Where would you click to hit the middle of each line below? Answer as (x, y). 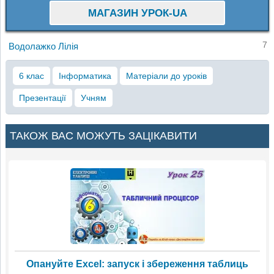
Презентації (42, 98)
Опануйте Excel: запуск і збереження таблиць (137, 264)
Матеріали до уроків (166, 76)
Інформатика (85, 76)
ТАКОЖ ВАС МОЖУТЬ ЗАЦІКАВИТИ (103, 135)
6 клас (31, 76)
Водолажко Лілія (43, 46)
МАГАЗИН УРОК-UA (137, 13)
